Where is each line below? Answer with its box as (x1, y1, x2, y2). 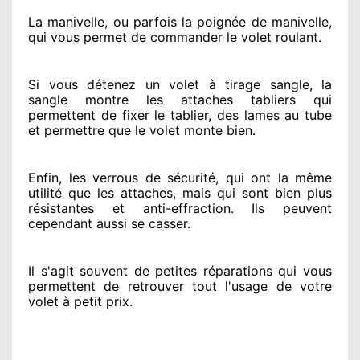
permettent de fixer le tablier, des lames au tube (28, 106, 332, 123)
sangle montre (28, 91, 129, 108)
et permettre (28, 121, 104, 138)
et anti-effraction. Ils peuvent (94, 199, 332, 216)
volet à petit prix (28, 292, 129, 309)
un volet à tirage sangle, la (136, 76, 332, 92)
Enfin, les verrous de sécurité (28, 169, 215, 186)
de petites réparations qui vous (128, 262, 333, 279)
